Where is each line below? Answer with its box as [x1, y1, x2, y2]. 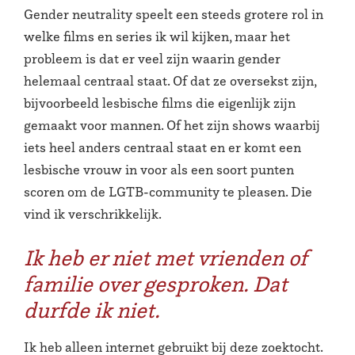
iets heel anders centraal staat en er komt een [24, 138, 301, 156]
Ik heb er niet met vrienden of [24, 243, 307, 272]
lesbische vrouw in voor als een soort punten [24, 160, 294, 178]
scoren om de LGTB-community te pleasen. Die [24, 182, 312, 200]
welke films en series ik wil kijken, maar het [24, 27, 290, 45]
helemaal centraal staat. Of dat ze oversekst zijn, [24, 71, 316, 90]
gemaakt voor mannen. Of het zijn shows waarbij [24, 116, 320, 134]
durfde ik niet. [24, 296, 160, 324]
